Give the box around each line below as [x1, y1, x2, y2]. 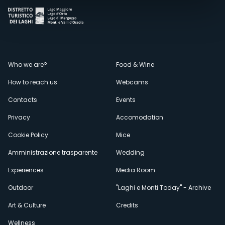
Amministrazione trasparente [8, 148, 97, 157]
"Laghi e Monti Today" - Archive [116, 183, 211, 192]
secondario [8, 81, 111, 107]
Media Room [116, 166, 155, 174]
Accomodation [116, 113, 163, 122]
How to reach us [8, 78, 57, 86]
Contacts [8, 95, 37, 104]
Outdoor [8, 183, 33, 192]
